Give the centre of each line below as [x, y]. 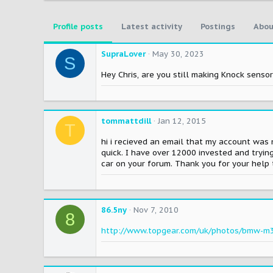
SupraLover [123, 54]
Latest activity [152, 27]
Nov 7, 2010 [156, 210]
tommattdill [126, 121]
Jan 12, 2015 [182, 121]
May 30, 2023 [178, 54]
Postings [218, 27]
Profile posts [78, 27]
